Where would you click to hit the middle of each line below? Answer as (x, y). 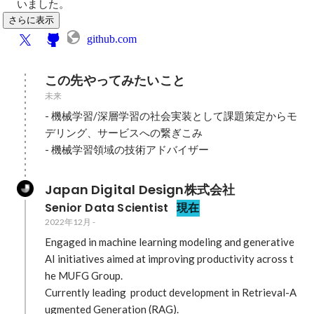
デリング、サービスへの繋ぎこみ (124, 132)
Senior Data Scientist (107, 208)
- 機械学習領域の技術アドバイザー (127, 149)
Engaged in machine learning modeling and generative (170, 242)
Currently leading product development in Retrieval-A (171, 292)
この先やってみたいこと (115, 80)
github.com (112, 39)
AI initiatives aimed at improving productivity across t (169, 259)
